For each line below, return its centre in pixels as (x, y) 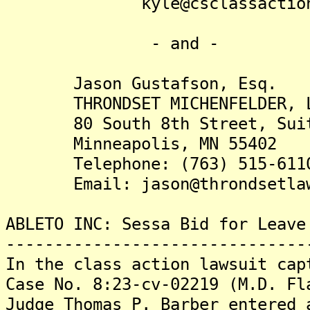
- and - (112, 43)
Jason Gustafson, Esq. (141, 83)
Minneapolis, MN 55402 (141, 144)
